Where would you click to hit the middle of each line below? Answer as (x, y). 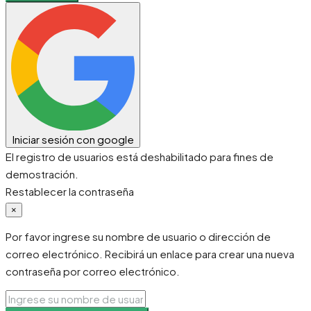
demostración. (42, 174)
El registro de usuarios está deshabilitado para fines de (140, 157)
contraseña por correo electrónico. (93, 271)
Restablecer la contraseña (70, 192)
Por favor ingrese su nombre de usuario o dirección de (138, 237)
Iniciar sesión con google (73, 140)
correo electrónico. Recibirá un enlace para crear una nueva (150, 254)
